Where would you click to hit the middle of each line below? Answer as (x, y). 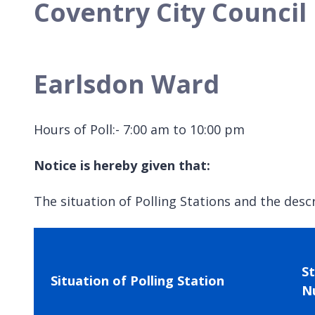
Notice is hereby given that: (122, 165)
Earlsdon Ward (127, 84)
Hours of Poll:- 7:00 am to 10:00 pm (139, 129)
